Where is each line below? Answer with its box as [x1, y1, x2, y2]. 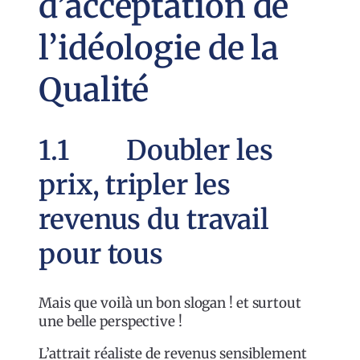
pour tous [39, 237, 164, 272]
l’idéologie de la [39, 28, 280, 69]
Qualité [39, 70, 149, 111]
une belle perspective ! [39, 313, 182, 331]
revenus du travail [39, 202, 270, 237]
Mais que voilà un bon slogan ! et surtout [39, 294, 301, 313]
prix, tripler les [39, 168, 231, 202]
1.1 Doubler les [39, 133, 273, 168]
